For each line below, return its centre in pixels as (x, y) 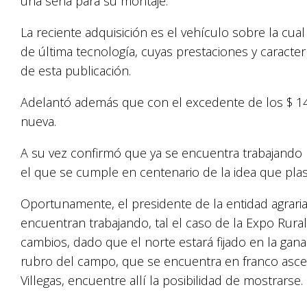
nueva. (38, 121)
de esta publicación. (76, 71)
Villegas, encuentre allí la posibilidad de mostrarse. (162, 280)
